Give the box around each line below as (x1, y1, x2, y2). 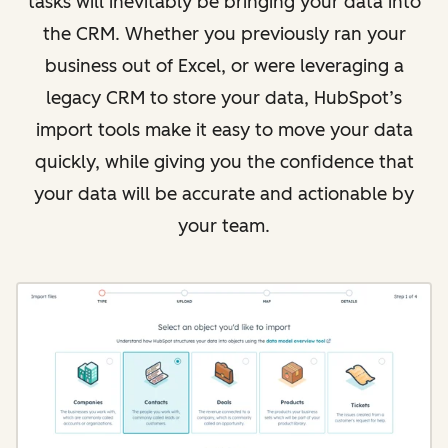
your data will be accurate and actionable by (34, 183, 414, 205)
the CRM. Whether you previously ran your (42, 23, 406, 45)
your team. (178, 215, 270, 237)
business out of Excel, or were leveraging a (44, 55, 404, 77)
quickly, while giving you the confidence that (34, 151, 414, 173)
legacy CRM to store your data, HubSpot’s (46, 87, 402, 109)
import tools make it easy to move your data (35, 119, 413, 141)
